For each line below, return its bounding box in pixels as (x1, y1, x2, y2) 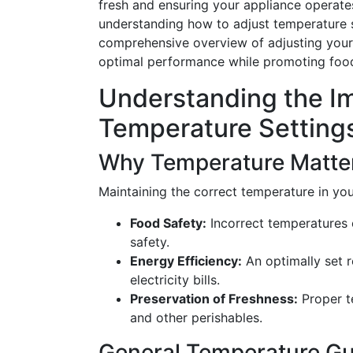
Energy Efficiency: (130, 253, 242, 269)
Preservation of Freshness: (130, 291, 298, 307)
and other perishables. (130, 310, 262, 325)
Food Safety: (130, 215, 206, 231)
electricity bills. (130, 272, 220, 288)
